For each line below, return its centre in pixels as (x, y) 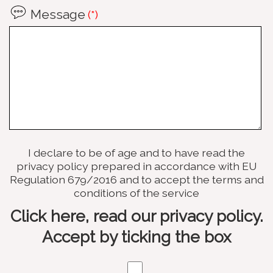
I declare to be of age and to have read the (136, 152)
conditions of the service (136, 193)
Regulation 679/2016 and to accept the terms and (136, 179)
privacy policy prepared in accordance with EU (136, 166)
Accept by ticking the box (136, 236)
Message (58, 14)
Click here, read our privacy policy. (136, 216)
